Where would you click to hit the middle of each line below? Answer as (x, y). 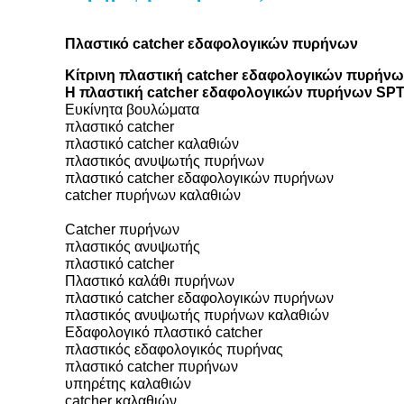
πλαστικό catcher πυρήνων (151, 367)
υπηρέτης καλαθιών (128, 384)
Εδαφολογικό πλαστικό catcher (164, 332)
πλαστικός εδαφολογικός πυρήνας (174, 349)
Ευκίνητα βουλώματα (132, 110)
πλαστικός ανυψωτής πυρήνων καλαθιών (197, 315)
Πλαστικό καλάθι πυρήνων (150, 281)
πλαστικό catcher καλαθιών (152, 144)
